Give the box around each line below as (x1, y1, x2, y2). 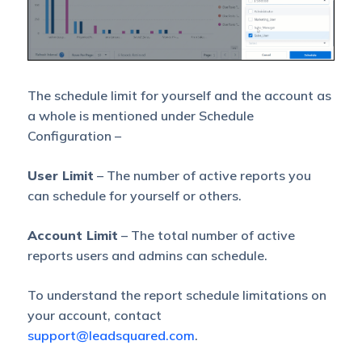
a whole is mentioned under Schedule (27, 107, 254, 124)
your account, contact (27, 306, 162, 323)
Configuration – (27, 127, 121, 144)
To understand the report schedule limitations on (27, 286, 326, 303)
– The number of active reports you (93, 166, 311, 183)
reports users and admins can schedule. (27, 246, 267, 263)
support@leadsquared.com (27, 326, 195, 343)
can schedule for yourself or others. (27, 187, 242, 204)
